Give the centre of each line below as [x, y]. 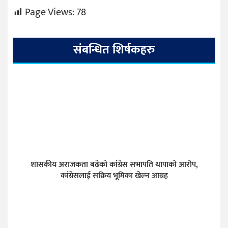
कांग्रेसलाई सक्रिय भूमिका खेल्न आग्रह [114, 176]
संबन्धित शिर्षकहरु [114, 50]
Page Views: [50, 12]
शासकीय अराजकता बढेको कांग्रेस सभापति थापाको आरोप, [114, 164]
